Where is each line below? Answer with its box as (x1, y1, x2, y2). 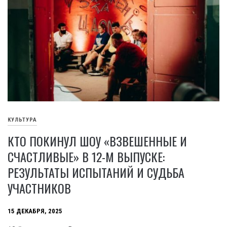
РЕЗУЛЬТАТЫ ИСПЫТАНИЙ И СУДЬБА (8, 163, 184, 182)
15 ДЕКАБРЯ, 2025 (8, 207, 62, 215)
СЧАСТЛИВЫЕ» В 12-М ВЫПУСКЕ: (8, 147, 165, 166)
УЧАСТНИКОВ (8, 179, 71, 198)
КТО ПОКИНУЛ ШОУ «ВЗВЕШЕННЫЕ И (8, 132, 187, 150)
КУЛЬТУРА (8, 116, 37, 123)
